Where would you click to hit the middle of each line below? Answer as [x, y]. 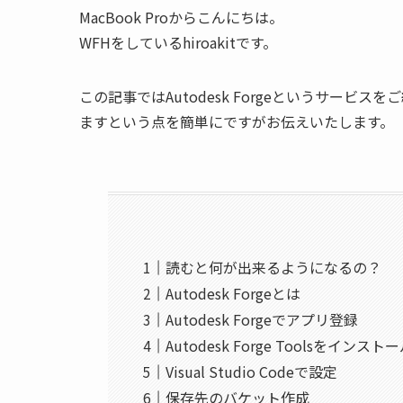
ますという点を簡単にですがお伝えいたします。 [237, 121]
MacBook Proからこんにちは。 [181, 17]
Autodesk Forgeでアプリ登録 [262, 320]
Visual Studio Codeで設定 [252, 372]
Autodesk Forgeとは [233, 294]
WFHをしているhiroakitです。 [178, 42]
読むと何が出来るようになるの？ [274, 268]
